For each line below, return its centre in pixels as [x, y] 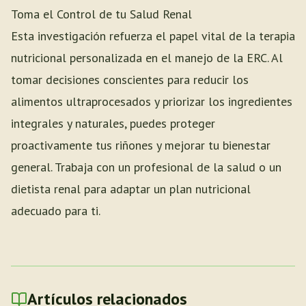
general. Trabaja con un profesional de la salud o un [146, 167]
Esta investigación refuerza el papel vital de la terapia [153, 36]
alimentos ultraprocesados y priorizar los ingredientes [152, 101]
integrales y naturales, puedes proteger [113, 123]
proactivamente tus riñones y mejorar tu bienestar [141, 145]
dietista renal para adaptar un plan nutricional [131, 189]
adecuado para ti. [56, 211]
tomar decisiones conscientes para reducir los [130, 80]
